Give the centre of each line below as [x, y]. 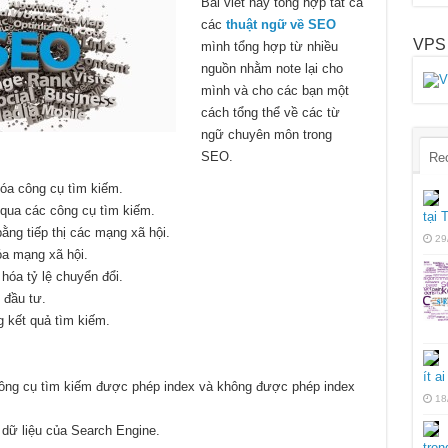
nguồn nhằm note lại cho [271, 69]
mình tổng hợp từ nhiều [269, 47]
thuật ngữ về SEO [280, 25]
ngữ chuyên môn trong [266, 135]
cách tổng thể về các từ [270, 113]
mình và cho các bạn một [274, 91]
